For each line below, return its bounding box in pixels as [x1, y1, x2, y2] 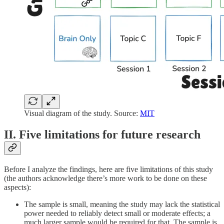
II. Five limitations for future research [4, 128, 200, 141]
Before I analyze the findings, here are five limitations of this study [4, 165, 213, 174]
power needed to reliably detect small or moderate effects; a [24, 209, 210, 218]
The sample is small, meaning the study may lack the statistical [24, 200, 220, 209]
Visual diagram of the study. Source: [24, 109, 140, 118]
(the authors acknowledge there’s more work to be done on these [4, 174, 207, 183]
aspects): [4, 183, 31, 192]
